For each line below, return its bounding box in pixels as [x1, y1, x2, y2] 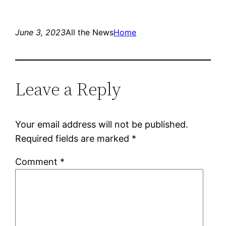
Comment [15, 156, 61, 167]
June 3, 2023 [15, 27, 66, 37]
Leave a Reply [15, 76, 122, 101]
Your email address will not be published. [15, 119, 189, 130]
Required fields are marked [15, 133, 132, 144]
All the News [66, 27, 114, 37]
